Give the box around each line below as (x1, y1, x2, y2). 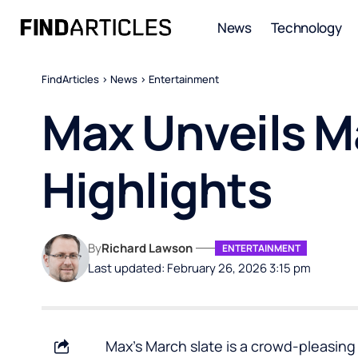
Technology (270, 18, 342, 37)
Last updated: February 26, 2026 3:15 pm (88, 260, 312, 276)
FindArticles (42, 72, 99, 86)
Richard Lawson (101, 240, 193, 256)
